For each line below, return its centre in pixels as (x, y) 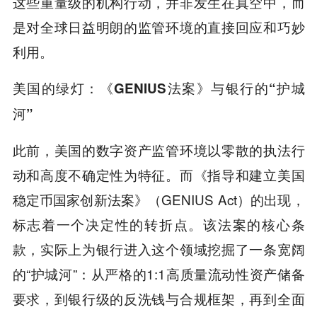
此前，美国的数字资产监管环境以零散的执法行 (158, 149)
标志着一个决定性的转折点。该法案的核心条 (158, 224)
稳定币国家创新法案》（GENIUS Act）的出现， (158, 199)
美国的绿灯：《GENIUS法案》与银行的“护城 (158, 88)
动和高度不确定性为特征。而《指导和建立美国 (158, 174)
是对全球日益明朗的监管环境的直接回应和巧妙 (158, 26)
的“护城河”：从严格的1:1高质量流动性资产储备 (158, 273)
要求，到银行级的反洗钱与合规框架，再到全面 (158, 298)
